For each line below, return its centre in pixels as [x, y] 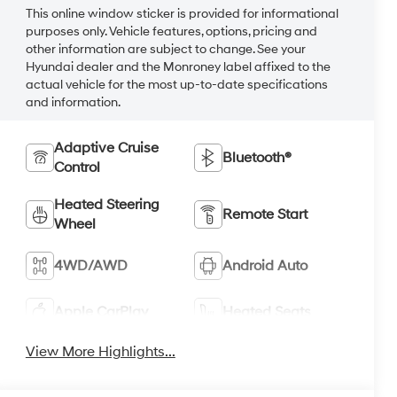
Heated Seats [267, 311]
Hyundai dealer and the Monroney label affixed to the [178, 67]
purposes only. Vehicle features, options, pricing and [171, 32]
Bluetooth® [257, 157]
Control [77, 167]
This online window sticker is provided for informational [182, 14]
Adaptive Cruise [106, 148]
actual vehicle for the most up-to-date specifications [176, 85]
